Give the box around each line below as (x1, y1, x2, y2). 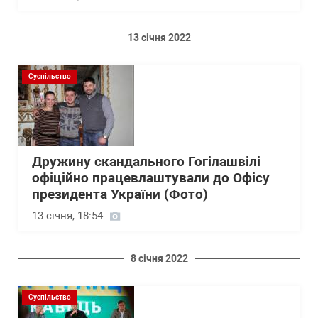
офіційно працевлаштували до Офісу (32, 170, 270, 187)
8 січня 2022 (130, 253, 188, 265)
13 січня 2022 (127, 32, 191, 44)
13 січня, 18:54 (32, 209, 103, 223)
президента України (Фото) (32, 187, 208, 203)
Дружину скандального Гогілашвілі (32, 154, 261, 170)
